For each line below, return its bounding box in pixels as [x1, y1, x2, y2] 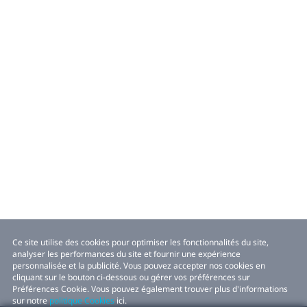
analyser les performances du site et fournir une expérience [12, 248, 241, 260]
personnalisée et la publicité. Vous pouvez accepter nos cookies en [12, 260, 265, 271]
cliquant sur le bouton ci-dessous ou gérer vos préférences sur [12, 271, 250, 283]
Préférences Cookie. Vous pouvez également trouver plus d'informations [12, 283, 288, 295]
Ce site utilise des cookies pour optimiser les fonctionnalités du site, [12, 236, 269, 248]
